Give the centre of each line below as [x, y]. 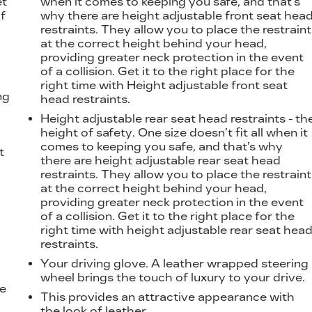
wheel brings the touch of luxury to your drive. [173, 277]
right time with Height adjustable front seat [164, 85]
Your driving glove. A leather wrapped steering [175, 263]
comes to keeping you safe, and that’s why [162, 146]
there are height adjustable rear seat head [161, 160]
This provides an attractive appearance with [168, 297]
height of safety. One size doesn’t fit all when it [174, 132]
